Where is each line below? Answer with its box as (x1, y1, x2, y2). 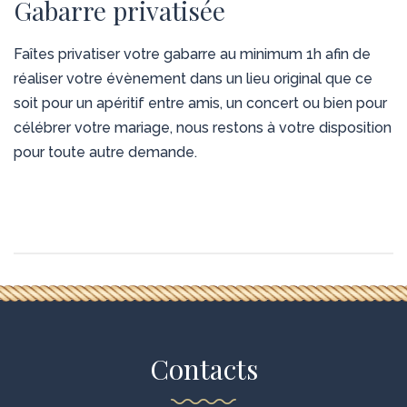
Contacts (149, 351, 258, 388)
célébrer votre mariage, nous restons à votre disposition (14, 119, 392, 137)
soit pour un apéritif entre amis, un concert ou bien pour (14, 94, 387, 113)
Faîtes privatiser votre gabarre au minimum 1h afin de (14, 45, 371, 64)
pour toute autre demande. (14, 144, 197, 162)
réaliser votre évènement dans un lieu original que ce (14, 70, 372, 88)
